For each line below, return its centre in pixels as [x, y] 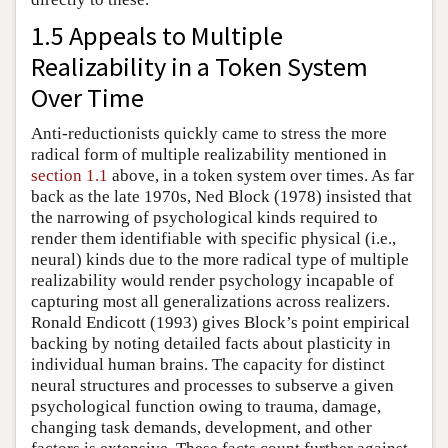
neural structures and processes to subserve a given [212, 386]
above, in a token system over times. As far [261, 176]
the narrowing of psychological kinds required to [204, 218]
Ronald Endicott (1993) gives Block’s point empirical [220, 323]
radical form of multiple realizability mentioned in [209, 155]
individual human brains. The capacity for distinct [208, 365]
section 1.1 [69, 176]
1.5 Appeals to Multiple [157, 36]
